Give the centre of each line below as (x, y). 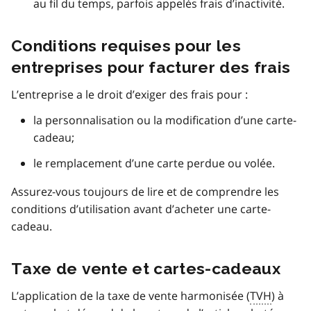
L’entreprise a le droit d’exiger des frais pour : (129, 94)
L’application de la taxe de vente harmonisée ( (131, 295)
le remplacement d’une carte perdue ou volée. (154, 163)
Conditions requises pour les (126, 45)
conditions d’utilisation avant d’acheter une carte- (141, 209)
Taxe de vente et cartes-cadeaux (146, 268)
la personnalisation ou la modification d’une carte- (165, 120)
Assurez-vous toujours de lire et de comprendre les (145, 191)
